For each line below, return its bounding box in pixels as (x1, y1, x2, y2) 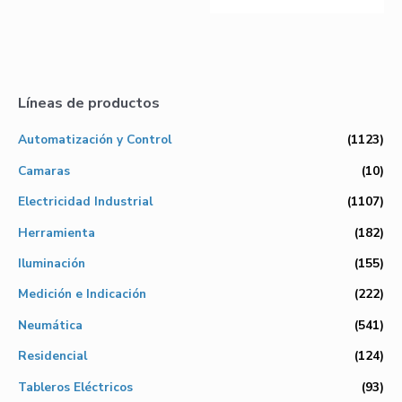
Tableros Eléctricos (18, 378, 133, 396)
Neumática (18, 316, 83, 334)
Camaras (18, 162, 70, 179)
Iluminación (18, 254, 85, 272)
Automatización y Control (18, 131, 171, 149)
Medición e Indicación (18, 285, 146, 303)
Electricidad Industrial (18, 193, 153, 211)
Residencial (18, 347, 87, 365)
